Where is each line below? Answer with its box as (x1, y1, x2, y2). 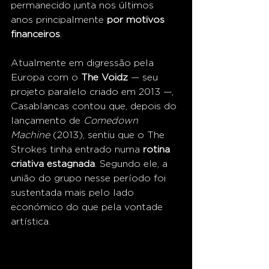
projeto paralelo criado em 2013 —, (11, 86, 177, 97)
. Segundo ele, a (95, 159, 171, 169)
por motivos (107, 14, 168, 25)
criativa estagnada (11, 159, 95, 169)
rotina (143, 144, 173, 154)
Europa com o (11, 72, 81, 82)
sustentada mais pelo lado (11, 187, 137, 198)
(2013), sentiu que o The (50, 130, 168, 140)
